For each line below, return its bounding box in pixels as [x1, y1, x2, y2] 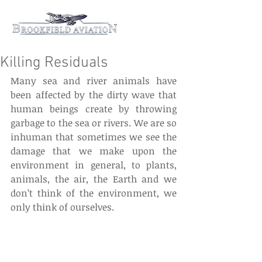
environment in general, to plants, [11, 158, 177, 171]
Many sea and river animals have [11, 74, 177, 87]
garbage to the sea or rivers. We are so [11, 116, 177, 129]
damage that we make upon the [11, 144, 177, 157]
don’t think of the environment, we [11, 187, 177, 199]
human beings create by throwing [11, 102, 177, 115]
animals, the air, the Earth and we [11, 173, 177, 185]
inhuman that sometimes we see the [11, 130, 177, 143]
